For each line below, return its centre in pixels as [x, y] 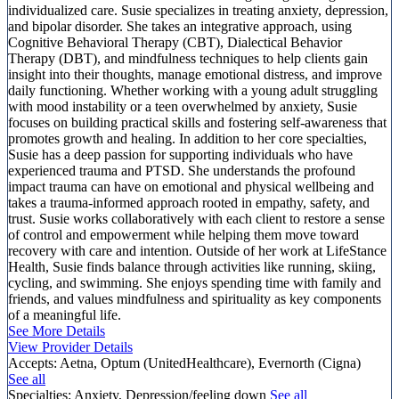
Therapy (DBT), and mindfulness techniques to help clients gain [188, 58]
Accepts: [33, 362]
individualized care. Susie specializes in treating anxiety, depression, [198, 10]
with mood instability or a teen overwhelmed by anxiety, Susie [183, 106]
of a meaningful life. [65, 314]
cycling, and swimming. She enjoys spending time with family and [195, 282]
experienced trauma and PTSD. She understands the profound [182, 170]
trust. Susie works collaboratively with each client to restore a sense [196, 218]
